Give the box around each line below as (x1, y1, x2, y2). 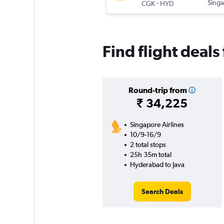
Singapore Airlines (129, 120, 184, 129)
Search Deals (141, 187, 183, 196)
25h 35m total (129, 150, 171, 159)
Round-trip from (128, 85, 187, 95)
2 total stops (129, 140, 166, 149)
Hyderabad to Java (129, 160, 184, 169)
